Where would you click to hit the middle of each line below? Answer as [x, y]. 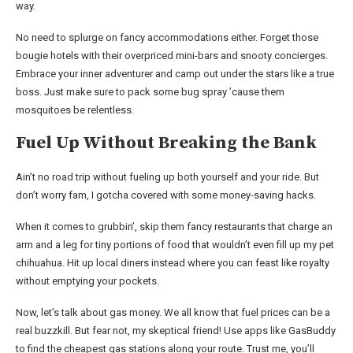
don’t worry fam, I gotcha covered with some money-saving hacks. [166, 195]
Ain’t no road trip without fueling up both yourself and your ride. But [167, 176]
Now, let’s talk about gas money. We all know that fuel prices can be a [173, 312]
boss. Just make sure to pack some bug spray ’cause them [150, 91]
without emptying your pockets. [87, 281]
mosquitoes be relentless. [75, 110]
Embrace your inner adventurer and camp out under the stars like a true [175, 73]
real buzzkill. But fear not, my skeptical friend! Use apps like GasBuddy [176, 330]
